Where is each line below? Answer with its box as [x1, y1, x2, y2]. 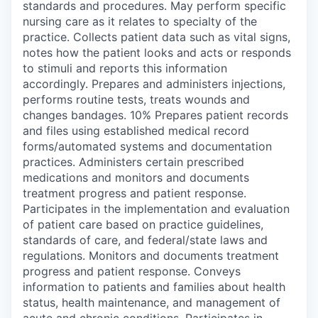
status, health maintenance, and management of [23, 295, 280, 309]
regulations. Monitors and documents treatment [23, 248, 279, 263]
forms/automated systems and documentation [23, 138, 272, 153]
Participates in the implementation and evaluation [23, 201, 290, 216]
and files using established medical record [23, 123, 249, 138]
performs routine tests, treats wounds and [23, 92, 250, 106]
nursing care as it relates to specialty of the [23, 13, 257, 28]
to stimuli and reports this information [23, 60, 227, 75]
